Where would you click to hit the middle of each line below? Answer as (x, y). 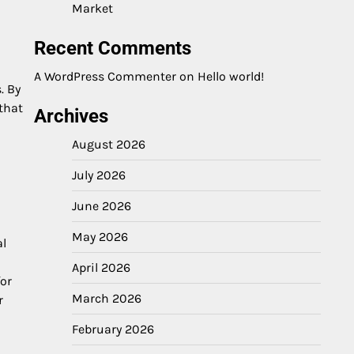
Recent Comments (113, 48)
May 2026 (100, 237)
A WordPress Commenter (105, 76)
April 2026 (101, 267)
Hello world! (231, 76)
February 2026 (113, 329)
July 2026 (99, 175)
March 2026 (107, 298)
